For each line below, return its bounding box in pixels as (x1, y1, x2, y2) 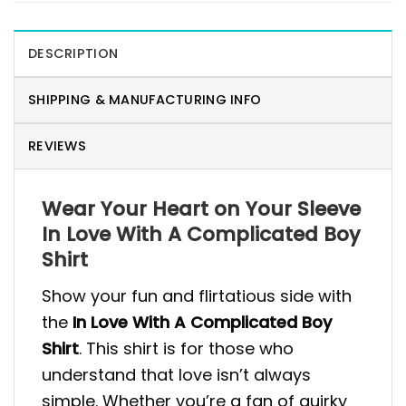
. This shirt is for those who (79, 337, 294, 361)
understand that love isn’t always (42, 363, 311, 387)
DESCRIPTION (28, 44, 119, 63)
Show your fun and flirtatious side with (42, 285, 352, 308)
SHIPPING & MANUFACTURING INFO (28, 91, 262, 110)
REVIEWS (28, 137, 87, 156)
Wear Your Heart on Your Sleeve (42, 195, 361, 224)
